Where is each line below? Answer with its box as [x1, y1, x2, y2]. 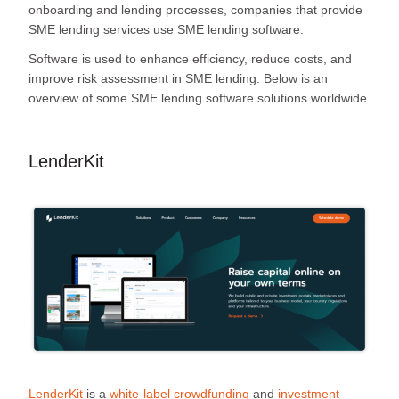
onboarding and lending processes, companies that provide [28, 2, 362, 17]
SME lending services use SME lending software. [28, 21, 307, 37]
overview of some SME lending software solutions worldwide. [28, 90, 370, 105]
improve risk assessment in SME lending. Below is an [28, 70, 328, 85]
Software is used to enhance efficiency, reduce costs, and [28, 51, 352, 66]
